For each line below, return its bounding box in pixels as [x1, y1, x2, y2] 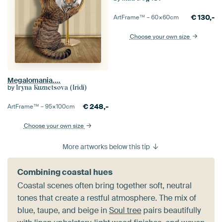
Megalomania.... [7, 76, 60, 85]
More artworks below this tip [62, 142, 152, 152]
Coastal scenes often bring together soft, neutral [17, 180, 192, 191]
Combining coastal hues [17, 167, 112, 178]
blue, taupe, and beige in [17, 205, 109, 216]
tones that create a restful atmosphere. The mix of [17, 193, 196, 204]
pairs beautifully [141, 205, 201, 216]
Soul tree [109, 205, 141, 216]
